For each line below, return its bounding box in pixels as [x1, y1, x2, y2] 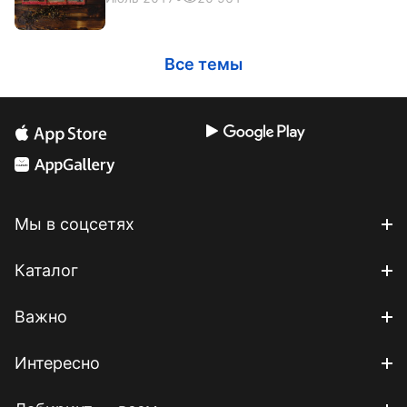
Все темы [164, 54, 243, 74]
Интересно [15, 352, 100, 372]
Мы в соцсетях [15, 213, 134, 233]
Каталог [15, 260, 78, 280]
